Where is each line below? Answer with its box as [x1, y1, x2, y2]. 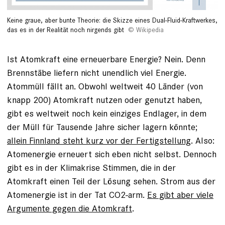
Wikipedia [136, 26, 164, 35]
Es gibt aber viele [147, 189, 213, 201]
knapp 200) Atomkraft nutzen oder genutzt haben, [7, 94, 202, 106]
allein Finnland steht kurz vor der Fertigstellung [7, 135, 191, 147]
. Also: [191, 135, 214, 147]
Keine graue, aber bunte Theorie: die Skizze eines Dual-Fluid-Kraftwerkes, [7, 16, 217, 25]
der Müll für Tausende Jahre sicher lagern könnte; [7, 121, 197, 133]
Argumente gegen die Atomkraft [7, 202, 132, 214]
